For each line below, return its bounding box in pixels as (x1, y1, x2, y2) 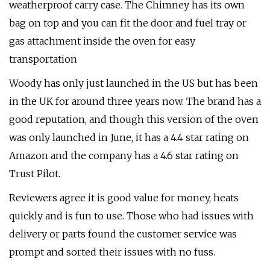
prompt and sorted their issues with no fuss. (9, 246, 215, 258)
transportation (9, 53, 77, 65)
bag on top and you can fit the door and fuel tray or (9, 17, 246, 29)
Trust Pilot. (9, 168, 60, 180)
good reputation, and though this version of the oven (9, 113, 259, 125)
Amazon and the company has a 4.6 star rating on (9, 149, 239, 162)
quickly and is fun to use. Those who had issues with (9, 210, 254, 222)
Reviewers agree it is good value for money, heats (9, 192, 239, 204)
